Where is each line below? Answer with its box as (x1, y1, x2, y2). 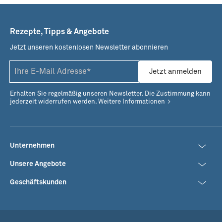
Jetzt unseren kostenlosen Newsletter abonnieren (10, 44, 168, 52)
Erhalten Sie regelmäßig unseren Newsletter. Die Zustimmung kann (10, 91, 211, 98)
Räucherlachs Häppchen (116, 47, 207, 55)
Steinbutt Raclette (10, 47, 78, 55)
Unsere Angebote (10, 161, 66, 168)
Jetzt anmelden (149, 67, 202, 75)
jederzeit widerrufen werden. (10, 99, 98, 106)
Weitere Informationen (98, 99, 165, 106)
